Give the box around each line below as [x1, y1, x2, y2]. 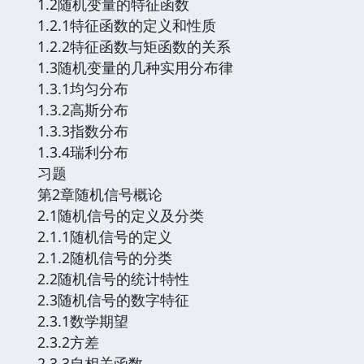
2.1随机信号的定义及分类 [37, 205, 204, 225]
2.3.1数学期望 [37, 310, 128, 331]
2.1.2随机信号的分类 [37, 247, 172, 267]
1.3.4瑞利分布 [37, 141, 128, 162]
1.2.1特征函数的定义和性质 [37, 15, 216, 35]
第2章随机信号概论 [37, 184, 162, 204]
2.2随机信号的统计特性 [37, 268, 189, 288]
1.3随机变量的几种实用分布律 [37, 57, 233, 77]
